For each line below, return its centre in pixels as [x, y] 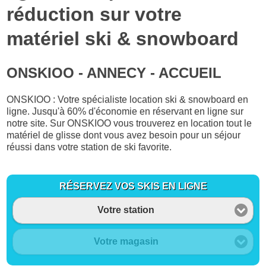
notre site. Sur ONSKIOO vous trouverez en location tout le [129, 123]
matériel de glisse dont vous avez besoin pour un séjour [124, 135]
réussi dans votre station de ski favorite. [89, 147]
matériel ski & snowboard [123, 38]
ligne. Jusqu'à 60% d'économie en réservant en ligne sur [125, 112]
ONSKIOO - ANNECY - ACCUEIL [114, 73]
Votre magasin [126, 241]
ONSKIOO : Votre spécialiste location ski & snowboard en [128, 100]
